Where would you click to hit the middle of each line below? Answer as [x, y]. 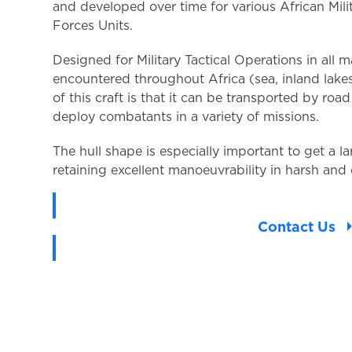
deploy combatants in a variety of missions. [186, 116]
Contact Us [297, 227]
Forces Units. [93, 25]
